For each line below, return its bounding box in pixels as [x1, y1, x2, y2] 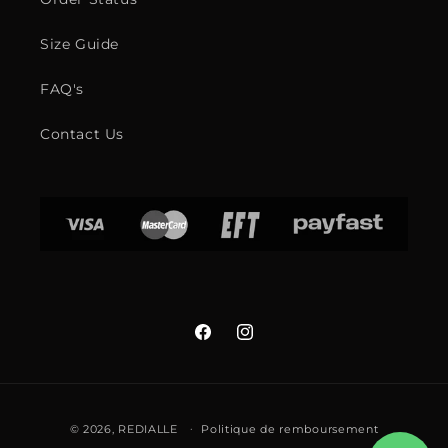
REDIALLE [118, 421, 178, 436]
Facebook [192, 333, 265, 352]
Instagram [234, 333, 312, 352]
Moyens [223, 401, 284, 421]
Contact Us [40, 125, 124, 143]
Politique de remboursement [201, 421, 379, 436]
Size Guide [40, 35, 119, 53]
